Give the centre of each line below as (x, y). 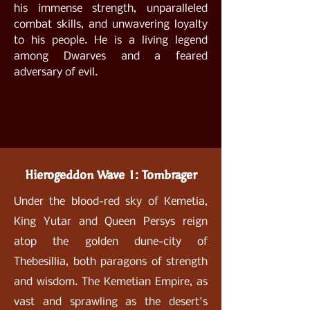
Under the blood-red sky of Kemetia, (111, 202)
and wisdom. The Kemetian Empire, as (111, 282)
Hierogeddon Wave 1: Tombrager (111, 175)
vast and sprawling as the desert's (111, 302)
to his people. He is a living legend (111, 40)
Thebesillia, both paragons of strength (111, 262)
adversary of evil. (57, 72)
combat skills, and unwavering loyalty (111, 25)
